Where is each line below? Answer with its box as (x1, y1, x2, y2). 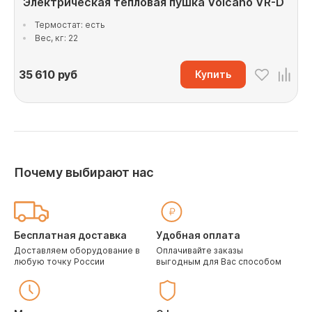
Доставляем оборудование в (14, 245, 140, 256)
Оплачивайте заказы (156, 245, 243, 256)
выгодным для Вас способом (156, 256, 281, 267)
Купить (195, 68, 231, 80)
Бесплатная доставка (14, 229, 127, 241)
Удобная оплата (156, 229, 240, 241)
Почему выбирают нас (14, 165, 154, 180)
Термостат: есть (35, 19, 105, 30)
